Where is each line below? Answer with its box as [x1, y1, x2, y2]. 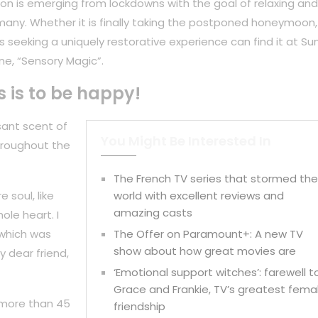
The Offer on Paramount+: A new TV [114, 226, 304, 242]
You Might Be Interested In [101, 132, 272, 150]
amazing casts [114, 205, 193, 221]
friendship [114, 299, 166, 314]
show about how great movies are [114, 243, 297, 259]
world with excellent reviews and [114, 188, 285, 204]
